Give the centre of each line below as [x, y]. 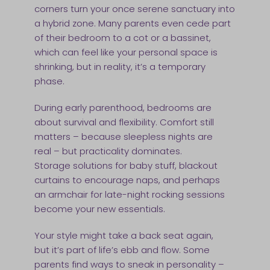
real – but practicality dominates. [108, 151]
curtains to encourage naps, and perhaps [127, 180]
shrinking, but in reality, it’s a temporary [120, 67]
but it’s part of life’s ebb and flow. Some [122, 250]
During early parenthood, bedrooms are [123, 108]
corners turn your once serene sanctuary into [134, 9]
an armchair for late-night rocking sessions [129, 195]
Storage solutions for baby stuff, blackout [126, 166]
